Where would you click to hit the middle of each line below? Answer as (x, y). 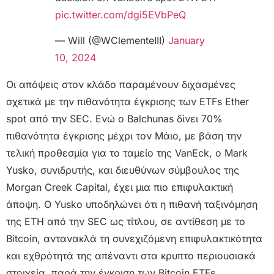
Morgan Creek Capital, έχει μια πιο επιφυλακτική (120, 187)
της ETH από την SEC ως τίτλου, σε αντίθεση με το (126, 222)
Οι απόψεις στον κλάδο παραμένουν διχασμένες (121, 85)
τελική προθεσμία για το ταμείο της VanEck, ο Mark (127, 153)
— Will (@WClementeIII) (112, 41)
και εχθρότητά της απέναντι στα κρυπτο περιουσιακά (131, 256)
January (187, 41)
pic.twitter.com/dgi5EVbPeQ (120, 14)
